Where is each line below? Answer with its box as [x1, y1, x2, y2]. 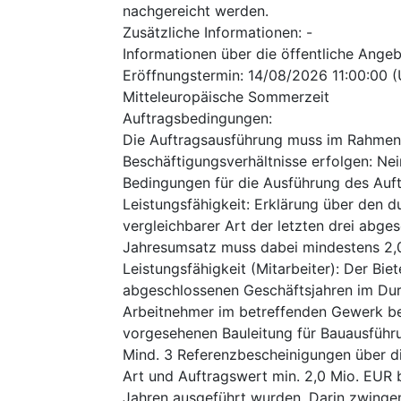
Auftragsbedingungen [123, 108, 269, 127]
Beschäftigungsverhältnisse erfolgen [123, 151, 369, 170]
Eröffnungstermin [123, 65, 240, 84]
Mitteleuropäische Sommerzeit [123, 87, 329, 106]
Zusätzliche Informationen [123, 22, 298, 41]
